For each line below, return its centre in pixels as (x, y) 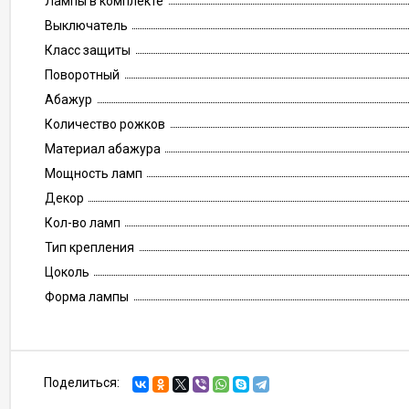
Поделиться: (82, 383)
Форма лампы (87, 297)
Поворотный (82, 75)
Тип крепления (89, 247)
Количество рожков (105, 124)
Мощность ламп (94, 173)
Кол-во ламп (83, 223)
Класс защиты (88, 50)
